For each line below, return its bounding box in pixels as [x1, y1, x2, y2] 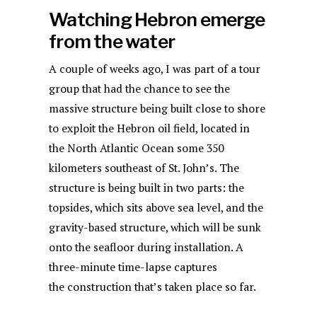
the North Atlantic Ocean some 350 [49, 141, 224, 156]
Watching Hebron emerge [49, 8, 265, 30]
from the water [49, 30, 175, 52]
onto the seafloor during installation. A [49, 240, 244, 255]
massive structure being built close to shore [49, 101, 266, 117]
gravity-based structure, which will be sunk [49, 220, 262, 236]
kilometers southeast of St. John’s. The [49, 161, 240, 176]
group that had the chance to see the [49, 81, 231, 97]
